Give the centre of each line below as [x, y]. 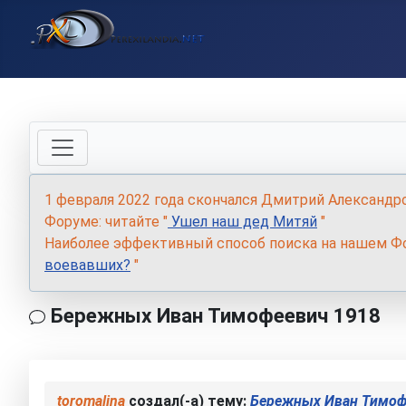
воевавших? [87, 265]
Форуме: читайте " [106, 222]
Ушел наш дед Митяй [242, 222]
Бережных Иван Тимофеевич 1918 [213, 315]
